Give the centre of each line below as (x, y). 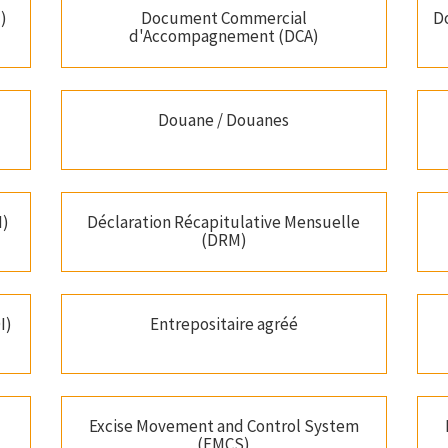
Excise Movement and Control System (223, 426)
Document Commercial (223, 18)
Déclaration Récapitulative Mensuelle (224, 222)
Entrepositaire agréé (223, 324)
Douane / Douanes (224, 120)
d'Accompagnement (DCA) (223, 36)
